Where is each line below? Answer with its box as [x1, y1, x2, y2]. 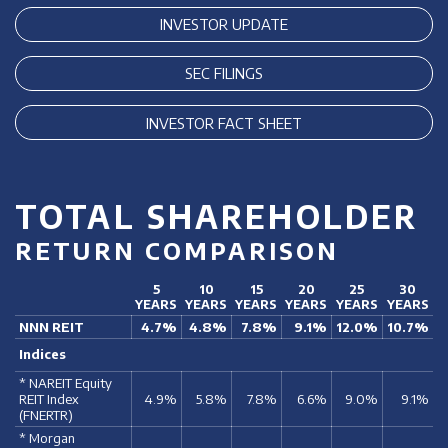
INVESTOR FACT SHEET [146, 113, 302, 132]
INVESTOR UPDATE [160, 15, 288, 34]
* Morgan [18, 429, 75, 446]
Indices [18, 346, 66, 363]
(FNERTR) [18, 406, 73, 423]
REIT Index [18, 390, 79, 407]
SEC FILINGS [185, 64, 263, 83]
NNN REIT [18, 318, 84, 335]
